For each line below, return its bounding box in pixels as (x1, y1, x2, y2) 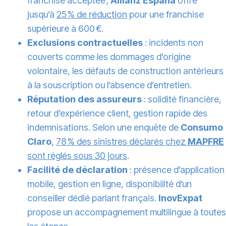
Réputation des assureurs (27, 94, 142, 105)
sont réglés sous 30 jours (27, 150, 127, 161)
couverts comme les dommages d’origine (27, 51, 191, 63)
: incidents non (143, 37, 203, 48)
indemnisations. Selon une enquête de (27, 122, 181, 133)
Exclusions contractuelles (27, 37, 143, 48)
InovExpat (158, 193, 202, 204)
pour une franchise (127, 9, 204, 20)
